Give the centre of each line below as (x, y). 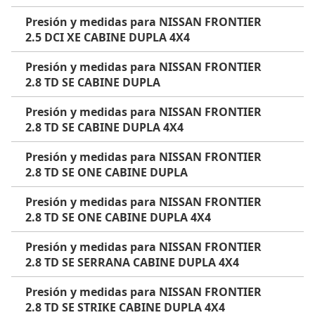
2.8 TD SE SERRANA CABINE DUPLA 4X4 (132, 262)
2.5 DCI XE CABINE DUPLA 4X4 (108, 37)
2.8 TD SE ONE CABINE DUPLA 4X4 (118, 217)
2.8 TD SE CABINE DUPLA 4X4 (104, 127)
